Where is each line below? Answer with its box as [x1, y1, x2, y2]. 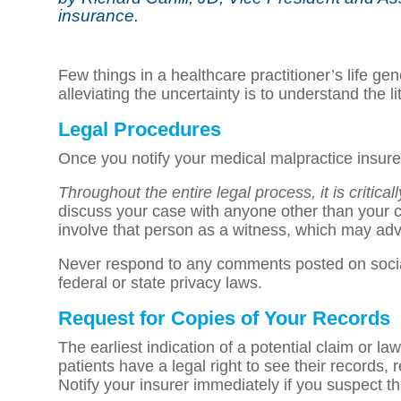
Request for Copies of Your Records [58, 307, 390, 329]
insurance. [58, 5, 139, 25]
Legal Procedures [58, 118, 221, 141]
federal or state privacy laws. [58, 274, 262, 292]
